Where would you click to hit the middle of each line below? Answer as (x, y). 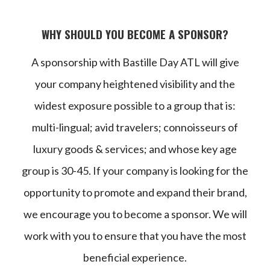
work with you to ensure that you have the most (135, 235)
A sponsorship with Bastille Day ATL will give (135, 62)
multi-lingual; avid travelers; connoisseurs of (135, 127)
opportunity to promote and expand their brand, (135, 192)
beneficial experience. (135, 257)
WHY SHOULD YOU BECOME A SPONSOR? (135, 33)
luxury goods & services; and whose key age (135, 149)
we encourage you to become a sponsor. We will (135, 214)
